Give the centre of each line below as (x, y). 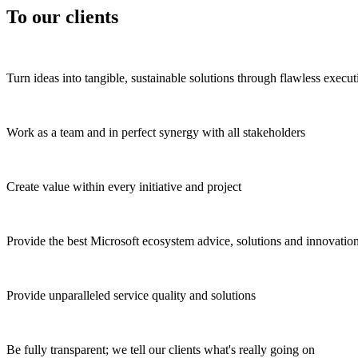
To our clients (62, 17)
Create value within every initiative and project (124, 187)
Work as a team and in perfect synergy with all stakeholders (156, 133)
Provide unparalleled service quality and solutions (131, 296)
